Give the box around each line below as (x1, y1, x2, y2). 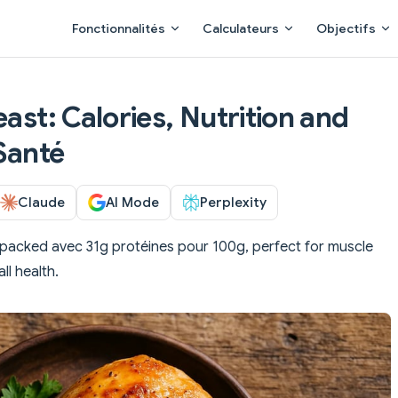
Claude (18, 193, 65, 211)
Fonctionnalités (72, 20, 165, 36)
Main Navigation (61, 2, 165, 20)
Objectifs (316, 20, 376, 36)
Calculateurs (203, 20, 279, 36)
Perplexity (200, 193, 267, 211)
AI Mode (106, 193, 159, 211)
